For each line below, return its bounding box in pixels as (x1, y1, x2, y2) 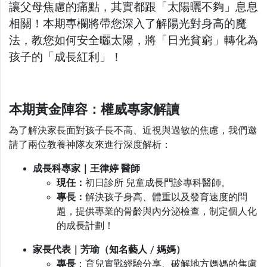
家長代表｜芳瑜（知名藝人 (33, 244, 150, 256)
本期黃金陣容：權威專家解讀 (9, 102, 179, 118)
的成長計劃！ (57, 221, 114, 232)
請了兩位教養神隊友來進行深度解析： (9, 139, 171, 151)
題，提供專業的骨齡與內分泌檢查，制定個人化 (57, 206, 257, 218)
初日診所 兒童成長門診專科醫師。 (85, 178, 231, 189)
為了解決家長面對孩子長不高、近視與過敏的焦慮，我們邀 (9, 125, 257, 136)
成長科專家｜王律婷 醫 (33, 163, 131, 175)
